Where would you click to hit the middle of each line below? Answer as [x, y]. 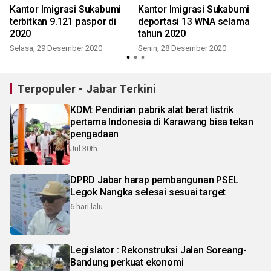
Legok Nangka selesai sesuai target [148, 192]
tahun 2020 [162, 33]
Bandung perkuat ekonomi [127, 262]
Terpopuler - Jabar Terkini [87, 88]
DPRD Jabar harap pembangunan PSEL [155, 180]
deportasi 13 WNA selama [194, 21]
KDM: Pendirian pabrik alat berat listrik [152, 109]
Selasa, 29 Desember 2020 [56, 48]
